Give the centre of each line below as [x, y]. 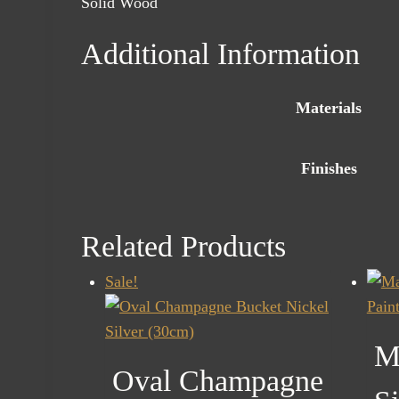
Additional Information [220, 54]
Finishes [329, 169]
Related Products [183, 247]
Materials [329, 108]
